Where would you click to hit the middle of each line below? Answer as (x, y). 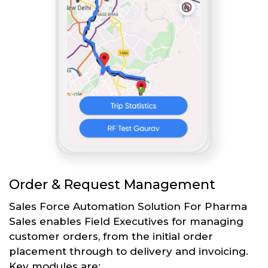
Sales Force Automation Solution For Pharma (128, 206)
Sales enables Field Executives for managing (126, 221)
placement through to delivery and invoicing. (129, 251)
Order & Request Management (112, 184)
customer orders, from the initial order (111, 236)
